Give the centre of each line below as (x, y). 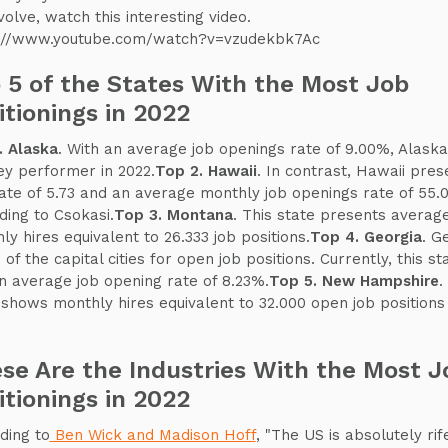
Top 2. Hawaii (205, 171)
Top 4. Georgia (365, 237)
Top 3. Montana (173, 215)
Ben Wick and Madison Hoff (152, 435)
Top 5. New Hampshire (353, 281)
